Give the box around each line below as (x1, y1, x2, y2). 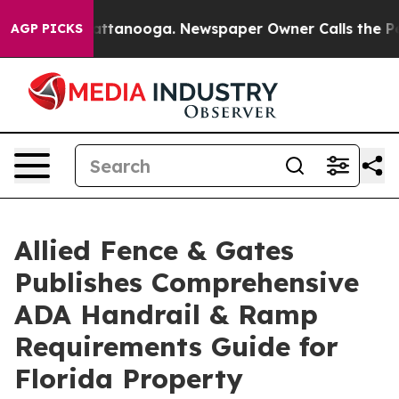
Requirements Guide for (14, 330, 338, 363)
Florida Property (14, 362, 243, 395)
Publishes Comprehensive (14, 265, 359, 299)
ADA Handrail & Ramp (14, 297, 318, 331)
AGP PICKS (11, 20, 83, 37)
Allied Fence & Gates (14, 233, 294, 267)
